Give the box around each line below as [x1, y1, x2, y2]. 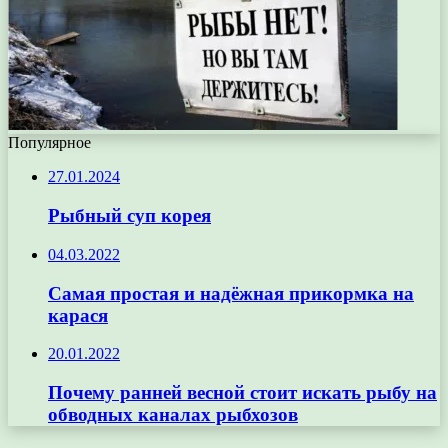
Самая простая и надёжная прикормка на [48, 282, 414, 304]
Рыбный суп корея [48, 205, 211, 227]
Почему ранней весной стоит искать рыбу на [48, 381, 437, 403]
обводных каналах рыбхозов [48, 403, 298, 425]
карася [48, 304, 108, 326]
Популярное [8, 134, 91, 152]
